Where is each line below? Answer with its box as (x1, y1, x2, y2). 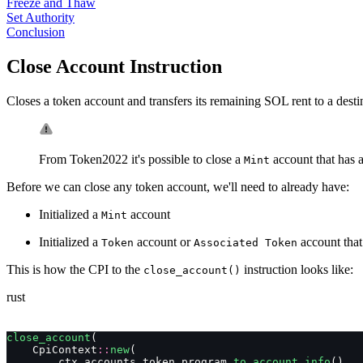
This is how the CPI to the (6, 262, 143, 276)
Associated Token (194, 236, 297, 249)
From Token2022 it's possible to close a (39, 152, 244, 166)
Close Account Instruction (6, 55, 222, 77)
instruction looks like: (241, 262, 353, 276)
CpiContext (6, 343, 97, 356)
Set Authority (6, 10, 75, 24)
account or (134, 234, 194, 249)
